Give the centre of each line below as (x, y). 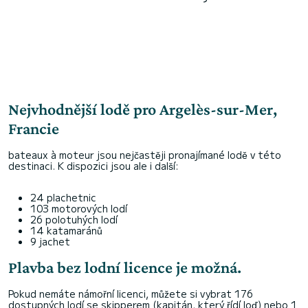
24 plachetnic (63, 197)
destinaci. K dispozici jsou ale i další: (93, 166)
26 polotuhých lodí (74, 219)
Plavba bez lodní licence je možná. (125, 267)
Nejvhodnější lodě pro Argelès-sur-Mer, (143, 109)
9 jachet (50, 241)
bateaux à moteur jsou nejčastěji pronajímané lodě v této (145, 155)
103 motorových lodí (79, 208)
